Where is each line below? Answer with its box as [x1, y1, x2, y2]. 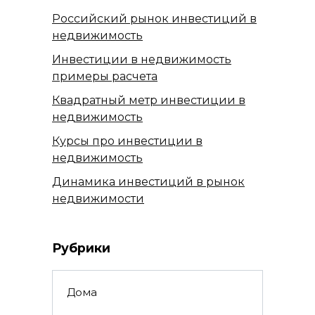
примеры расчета [52, 70, 157, 84]
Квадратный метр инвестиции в [52, 94, 245, 108]
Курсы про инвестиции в [52, 134, 202, 148]
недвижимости [52, 192, 144, 206]
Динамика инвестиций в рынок [52, 175, 245, 189]
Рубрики [52, 240, 110, 256]
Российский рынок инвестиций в [52, 12, 257, 26]
